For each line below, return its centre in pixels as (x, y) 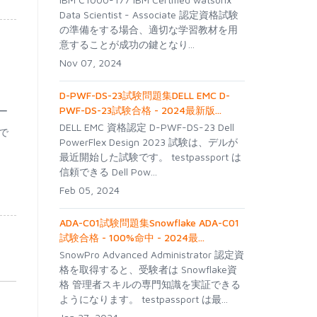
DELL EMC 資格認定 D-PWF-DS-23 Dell (146, 127)
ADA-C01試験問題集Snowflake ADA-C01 (149, 223)
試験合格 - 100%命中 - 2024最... (132, 237)
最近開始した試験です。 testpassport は (150, 157)
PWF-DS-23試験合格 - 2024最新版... (140, 110)
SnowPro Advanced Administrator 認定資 (151, 254)
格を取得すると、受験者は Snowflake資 (148, 269)
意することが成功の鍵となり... (127, 44)
